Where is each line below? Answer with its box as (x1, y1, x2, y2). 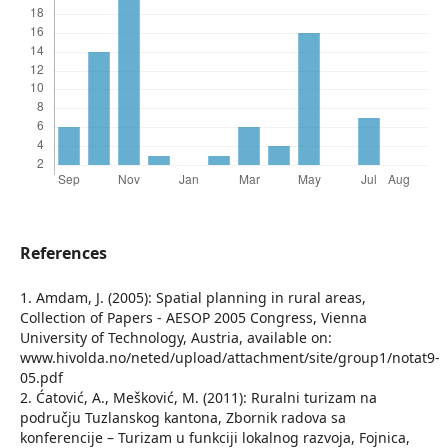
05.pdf (19, 368, 63, 388)
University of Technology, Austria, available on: (19, 328, 332, 348)
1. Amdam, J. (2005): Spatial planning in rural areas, (19, 288, 366, 308)
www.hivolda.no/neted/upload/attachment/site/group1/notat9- (19, 348, 440, 368)
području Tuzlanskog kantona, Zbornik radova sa (19, 408, 346, 428)
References (19, 242, 107, 265)
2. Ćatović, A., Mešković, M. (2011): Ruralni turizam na (19, 388, 377, 408)
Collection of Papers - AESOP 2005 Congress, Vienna (19, 308, 367, 328)
